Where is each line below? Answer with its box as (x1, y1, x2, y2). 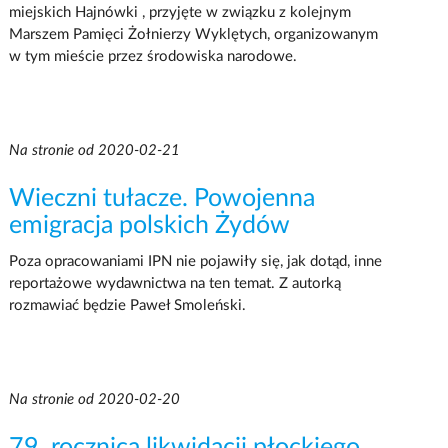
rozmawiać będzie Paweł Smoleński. (8, 297, 246, 313)
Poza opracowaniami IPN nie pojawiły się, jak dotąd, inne (8, 253, 382, 269)
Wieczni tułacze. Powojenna (8, 185, 315, 211)
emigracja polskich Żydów (8, 212, 290, 238)
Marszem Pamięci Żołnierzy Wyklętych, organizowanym (8, 26, 378, 42)
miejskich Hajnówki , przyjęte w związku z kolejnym (8, 4, 351, 20)
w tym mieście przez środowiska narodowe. (8, 48, 297, 64)
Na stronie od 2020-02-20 (8, 392, 180, 407)
